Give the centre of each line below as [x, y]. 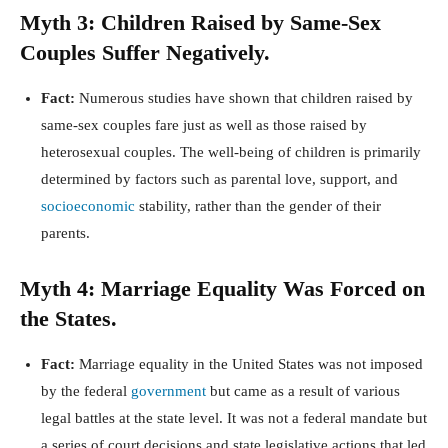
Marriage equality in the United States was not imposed [249, 364]
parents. [65, 233]
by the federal [86, 391]
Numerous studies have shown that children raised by [244, 98]
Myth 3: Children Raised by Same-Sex [200, 23]
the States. [68, 319]
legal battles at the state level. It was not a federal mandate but [234, 418]
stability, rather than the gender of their [258, 206]
